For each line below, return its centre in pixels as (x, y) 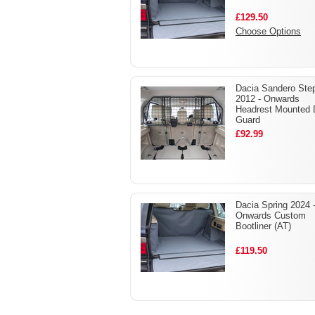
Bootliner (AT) (263, 226)
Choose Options (268, 31)
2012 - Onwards (268, 99)
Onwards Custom (271, 216)
